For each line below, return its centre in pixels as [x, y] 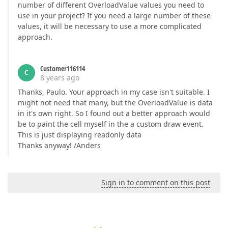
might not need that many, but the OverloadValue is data [115, 103]
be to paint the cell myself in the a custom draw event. [111, 124]
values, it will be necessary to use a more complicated [110, 26]
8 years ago [60, 78]
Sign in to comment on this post [156, 182]
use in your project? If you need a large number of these [114, 16]
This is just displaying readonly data [80, 135]
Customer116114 [63, 68]
